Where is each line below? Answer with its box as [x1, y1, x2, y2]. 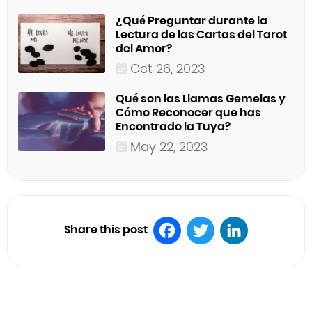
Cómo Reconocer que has [116, 104, 261, 121]
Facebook [167, 249, 221, 266]
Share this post [64, 221, 148, 238]
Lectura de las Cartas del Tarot [116, 26, 287, 43]
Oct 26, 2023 [130, 60, 205, 78]
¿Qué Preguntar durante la [116, 13, 267, 29]
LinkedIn [234, 249, 278, 266]
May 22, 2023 [130, 138, 208, 156]
